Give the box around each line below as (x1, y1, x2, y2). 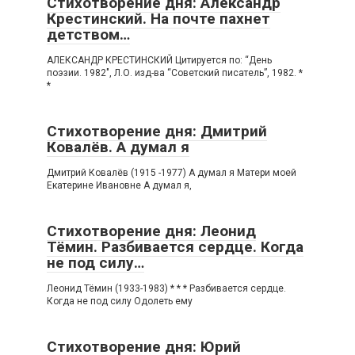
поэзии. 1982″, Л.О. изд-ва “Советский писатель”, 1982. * (47, 67, 303, 79)
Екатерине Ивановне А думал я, (47, 180, 192, 192)
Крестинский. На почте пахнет (47, 10, 270, 29)
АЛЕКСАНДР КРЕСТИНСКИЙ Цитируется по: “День (47, 55, 272, 67)
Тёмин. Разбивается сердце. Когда (47, 238, 303, 257)
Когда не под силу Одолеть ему (47, 296, 193, 307)
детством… (47, 25, 130, 44)
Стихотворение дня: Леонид (47, 222, 256, 241)
